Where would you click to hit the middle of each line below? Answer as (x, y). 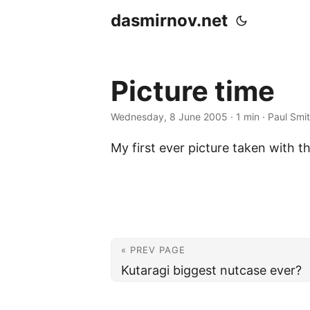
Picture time (193, 91)
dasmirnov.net (169, 20)
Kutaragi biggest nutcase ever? (211, 270)
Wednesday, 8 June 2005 (169, 117)
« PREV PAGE (153, 250)
